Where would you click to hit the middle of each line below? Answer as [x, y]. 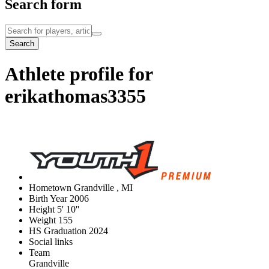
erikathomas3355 [75, 96]
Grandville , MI [103, 188]
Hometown [50, 188]
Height [42, 210]
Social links [51, 242]
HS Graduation [58, 231]
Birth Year [48, 199]
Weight [42, 220]
